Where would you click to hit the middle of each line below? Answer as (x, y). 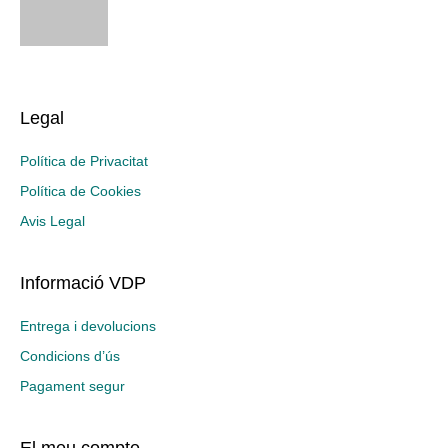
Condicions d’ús (70, 355)
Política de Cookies (80, 190)
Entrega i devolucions (88, 325)
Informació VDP (83, 282)
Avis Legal (52, 220)
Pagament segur (72, 385)
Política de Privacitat (84, 160)
